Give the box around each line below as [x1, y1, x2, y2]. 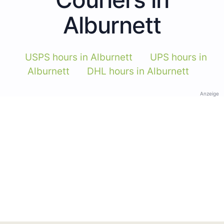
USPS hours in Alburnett [24, 51, 132, 63]
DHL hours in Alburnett [87, 65, 189, 77]
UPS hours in [149, 51, 207, 63]
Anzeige [200, 90, 219, 96]
